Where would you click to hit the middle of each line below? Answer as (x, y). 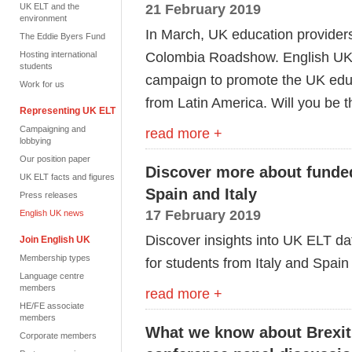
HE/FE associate (52, 306)
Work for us (42, 84)
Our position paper (55, 159)
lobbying (35, 141)
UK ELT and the (49, 6)
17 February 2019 (203, 215)
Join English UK (55, 240)
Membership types (55, 258)
